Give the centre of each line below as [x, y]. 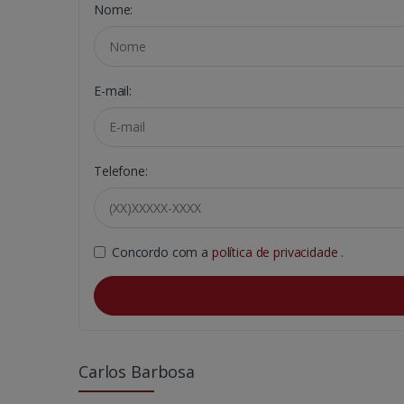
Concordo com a [162, 252]
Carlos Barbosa [137, 372]
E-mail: [113, 90]
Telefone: [121, 171]
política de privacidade [276, 252]
